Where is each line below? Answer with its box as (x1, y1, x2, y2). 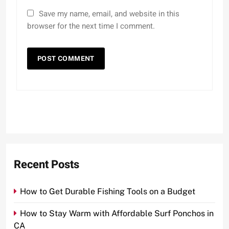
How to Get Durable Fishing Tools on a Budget (20, 186, 195, 196)
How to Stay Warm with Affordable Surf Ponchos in (20, 208, 214, 218)
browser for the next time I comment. (27, 20, 155, 32)
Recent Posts (14, 156, 79, 173)
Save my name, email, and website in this (39, 8, 179, 19)
